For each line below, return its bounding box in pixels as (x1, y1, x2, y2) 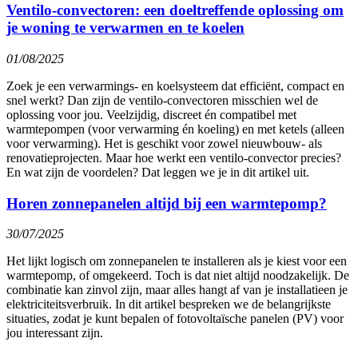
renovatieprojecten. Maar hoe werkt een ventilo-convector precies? (6, 150, 341, 165)
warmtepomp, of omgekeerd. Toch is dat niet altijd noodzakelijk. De (6, 268, 349, 283)
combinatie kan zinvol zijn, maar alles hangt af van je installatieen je (6, 283, 348, 297)
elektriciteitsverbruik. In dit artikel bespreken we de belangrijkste (6, 297, 331, 312)
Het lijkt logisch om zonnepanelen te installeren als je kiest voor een (6, 254, 347, 268)
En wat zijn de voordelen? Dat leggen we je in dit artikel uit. (6, 165, 309, 179)
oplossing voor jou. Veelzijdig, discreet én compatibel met (6, 107, 296, 121)
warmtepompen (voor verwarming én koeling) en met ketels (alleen (6, 121, 344, 136)
